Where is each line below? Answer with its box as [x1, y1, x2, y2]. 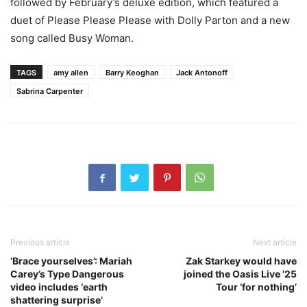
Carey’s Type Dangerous [10, 268, 124, 280]
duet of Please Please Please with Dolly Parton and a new [10, 14, 290, 27]
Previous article [10, 237, 70, 247]
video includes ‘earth [10, 281, 108, 293]
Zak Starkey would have [186, 255, 297, 267]
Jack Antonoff [176, 68, 228, 77]
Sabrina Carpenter [16, 86, 83, 96]
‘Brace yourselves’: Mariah [10, 255, 132, 267]
